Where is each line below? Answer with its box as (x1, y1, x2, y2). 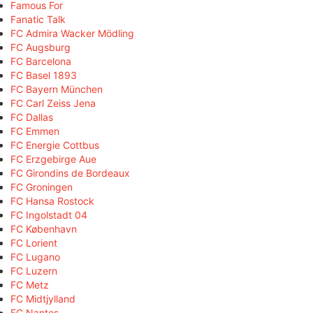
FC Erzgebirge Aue (10, 152, 96, 165)
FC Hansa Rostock (10, 194, 94, 207)
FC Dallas (10, 110, 53, 123)
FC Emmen (10, 124, 59, 137)
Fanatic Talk (10, 13, 66, 25)
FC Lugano (10, 250, 60, 263)
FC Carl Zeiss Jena (10, 96, 96, 109)
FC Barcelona (10, 54, 71, 67)
